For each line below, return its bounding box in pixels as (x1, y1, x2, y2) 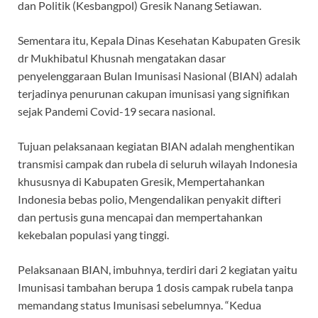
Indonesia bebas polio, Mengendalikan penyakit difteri (18, 192, 281, 207)
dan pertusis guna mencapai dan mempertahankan (18, 210, 263, 224)
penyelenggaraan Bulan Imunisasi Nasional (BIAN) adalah (18, 69, 297, 83)
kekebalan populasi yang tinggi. (18, 228, 169, 242)
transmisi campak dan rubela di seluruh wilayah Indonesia (18, 157, 297, 171)
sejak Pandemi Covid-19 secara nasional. (18, 104, 217, 119)
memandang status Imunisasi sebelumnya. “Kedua (18, 298, 261, 312)
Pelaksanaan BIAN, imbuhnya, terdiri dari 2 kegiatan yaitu (18, 263, 297, 277)
